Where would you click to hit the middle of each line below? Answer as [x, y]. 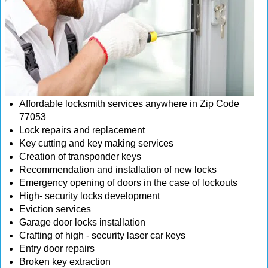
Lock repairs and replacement [82, 130]
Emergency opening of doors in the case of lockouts [128, 183]
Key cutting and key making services [96, 143]
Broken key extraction [65, 262]
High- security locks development [89, 196]
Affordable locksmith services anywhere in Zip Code [129, 104]
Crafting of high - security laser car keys [102, 235]
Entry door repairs [58, 249]
